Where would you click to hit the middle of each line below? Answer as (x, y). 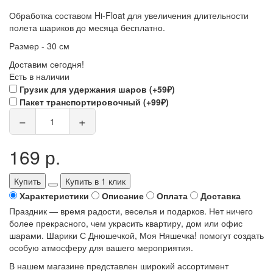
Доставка (221, 195)
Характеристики (54, 195)
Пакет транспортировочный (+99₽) (94, 101)
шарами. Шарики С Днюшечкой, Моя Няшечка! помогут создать (136, 235)
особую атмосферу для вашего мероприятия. (101, 247)
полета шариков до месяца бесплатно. (87, 27)
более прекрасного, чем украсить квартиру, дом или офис (126, 223)
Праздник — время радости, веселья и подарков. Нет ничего (131, 211)
